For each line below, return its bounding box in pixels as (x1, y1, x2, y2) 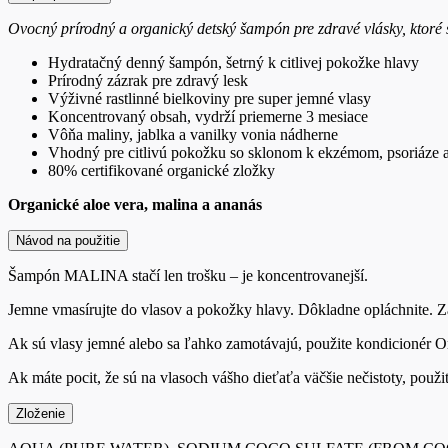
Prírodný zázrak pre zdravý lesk (48, 71, 248, 89)
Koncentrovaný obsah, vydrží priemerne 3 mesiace (48, 107, 368, 125)
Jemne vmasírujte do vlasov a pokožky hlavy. (8, 300, 294, 318)
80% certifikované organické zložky (48, 161, 275, 179)
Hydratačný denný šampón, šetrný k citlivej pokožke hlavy (48, 53, 419, 71)
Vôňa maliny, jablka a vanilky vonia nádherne (48, 125, 342, 143)
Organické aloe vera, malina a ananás (8, 195, 262, 213)
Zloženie (16, 405, 65, 421)
